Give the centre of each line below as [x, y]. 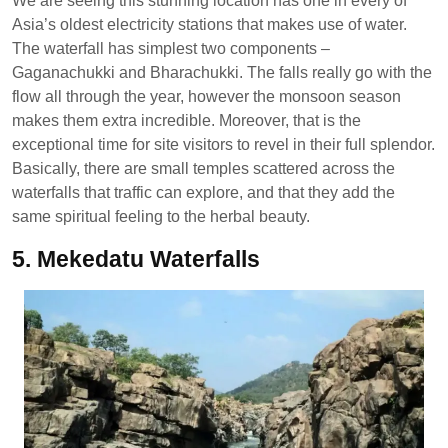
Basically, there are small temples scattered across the [203, 168]
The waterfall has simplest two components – [171, 48]
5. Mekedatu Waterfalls [136, 258]
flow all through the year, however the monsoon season [206, 96]
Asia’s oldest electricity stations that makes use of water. [209, 24]
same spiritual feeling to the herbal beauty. [161, 216]
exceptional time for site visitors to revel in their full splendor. [223, 144]
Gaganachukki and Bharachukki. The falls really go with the [222, 72]
